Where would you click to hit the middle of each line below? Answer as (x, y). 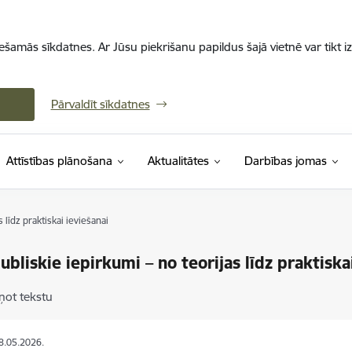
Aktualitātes (178, 161)
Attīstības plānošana (59, 161)
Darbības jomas (285, 161)
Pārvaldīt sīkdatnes (100, 104)
